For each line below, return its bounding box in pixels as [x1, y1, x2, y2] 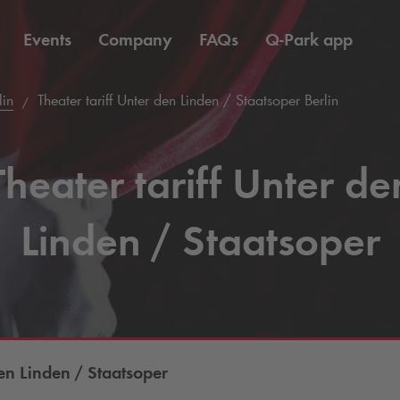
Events [23, 29, 71, 50]
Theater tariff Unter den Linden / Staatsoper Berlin [33, 90, 338, 110]
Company [98, 29, 172, 50]
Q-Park [265, 29, 319, 50]
